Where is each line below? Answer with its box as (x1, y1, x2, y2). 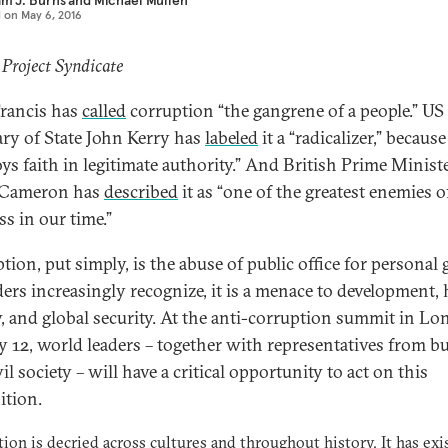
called (82, 99, 126, 122)
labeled (205, 126, 258, 149)
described (104, 180, 178, 203)
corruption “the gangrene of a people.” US (126, 99, 444, 122)
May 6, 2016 (21, 7, 82, 22)
